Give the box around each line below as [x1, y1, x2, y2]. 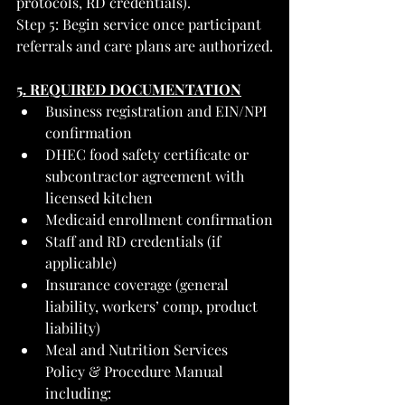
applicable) [45, 252, 117, 272]
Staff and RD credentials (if [45, 231, 224, 250]
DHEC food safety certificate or [45, 144, 252, 164]
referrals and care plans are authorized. [16, 35, 273, 55]
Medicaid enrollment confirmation [45, 209, 273, 229]
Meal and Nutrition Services [45, 339, 231, 359]
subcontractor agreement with [45, 165, 248, 185]
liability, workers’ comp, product [45, 296, 261, 316]
